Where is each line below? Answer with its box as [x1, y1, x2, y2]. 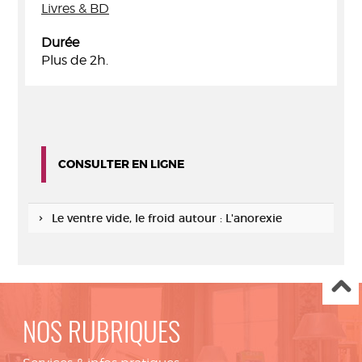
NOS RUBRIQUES [23, 322, 180, 348]
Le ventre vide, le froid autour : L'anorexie [51, 211, 282, 225]
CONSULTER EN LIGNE [58, 157, 184, 171]
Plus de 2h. [41, 53, 108, 68]
